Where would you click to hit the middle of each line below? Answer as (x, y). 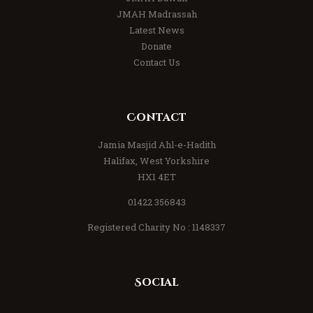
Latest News (156, 30)
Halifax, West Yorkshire (156, 160)
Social (156, 282)
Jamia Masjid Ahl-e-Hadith (156, 144)
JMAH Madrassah (156, 14)
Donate (156, 46)
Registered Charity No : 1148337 (156, 227)
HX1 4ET (156, 176)
